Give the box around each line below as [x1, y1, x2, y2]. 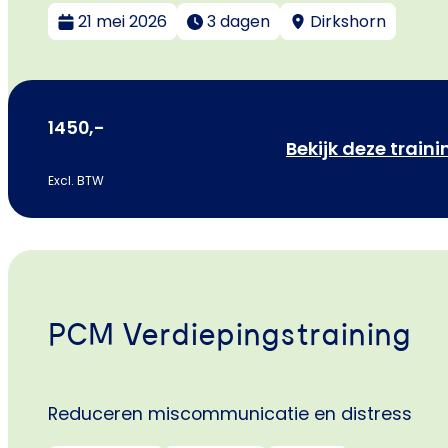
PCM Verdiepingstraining [48, 320, 411, 352]
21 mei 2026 [78, 10, 167, 34]
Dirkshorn [310, 10, 386, 34]
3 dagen [207, 10, 270, 34]
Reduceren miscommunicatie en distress [48, 400, 412, 426]
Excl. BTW [48, 172, 104, 190]
